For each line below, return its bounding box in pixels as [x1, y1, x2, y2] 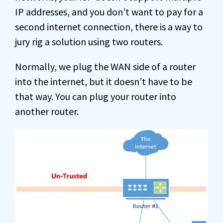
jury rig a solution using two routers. [15, 35, 163, 48]
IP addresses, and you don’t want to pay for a [15, 5, 203, 18]
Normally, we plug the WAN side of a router [15, 60, 196, 73]
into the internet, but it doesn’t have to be [15, 75, 192, 88]
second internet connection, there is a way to [15, 20, 203, 33]
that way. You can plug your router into [15, 90, 176, 103]
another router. [15, 105, 79, 117]
